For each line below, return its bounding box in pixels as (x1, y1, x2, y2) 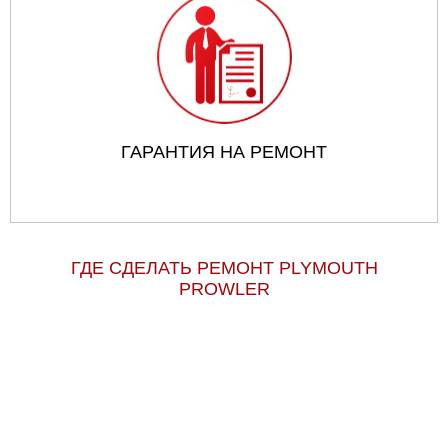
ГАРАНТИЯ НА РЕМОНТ (121, 141, 327, 162)
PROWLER (178, 278, 270, 299)
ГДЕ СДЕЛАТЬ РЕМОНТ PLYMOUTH (70, 257, 378, 278)
